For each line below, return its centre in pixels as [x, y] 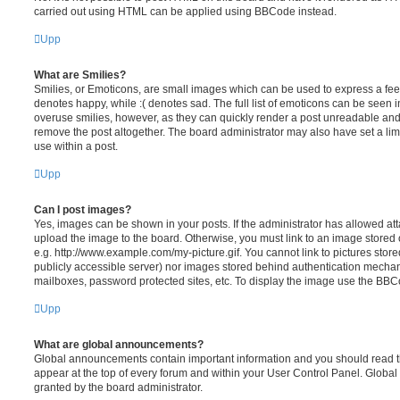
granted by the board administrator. [118, 387]
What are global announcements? [119, 344]
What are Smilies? [80, 75]
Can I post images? [83, 209]
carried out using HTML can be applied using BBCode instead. [185, 11]
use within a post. [76, 146]
